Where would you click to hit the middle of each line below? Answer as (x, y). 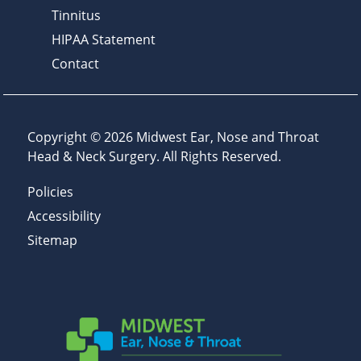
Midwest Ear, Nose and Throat (228, 137)
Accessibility (64, 216)
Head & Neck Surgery (92, 157)
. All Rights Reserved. (219, 157)
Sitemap (52, 241)
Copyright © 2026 (82, 137)
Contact (75, 64)
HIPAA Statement (104, 40)
